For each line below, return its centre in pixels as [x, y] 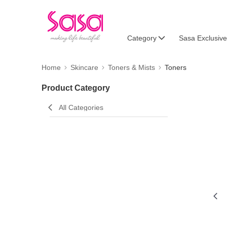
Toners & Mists [131, 67]
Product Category [76, 88]
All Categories [81, 107]
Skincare [84, 67]
